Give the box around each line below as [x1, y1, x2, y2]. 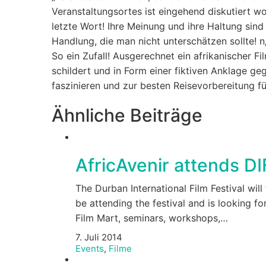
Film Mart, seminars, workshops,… [75, 212, 228, 224]
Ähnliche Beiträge [52, 104, 202, 126]
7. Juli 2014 [75, 231, 122, 243]
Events [75, 242, 104, 254]
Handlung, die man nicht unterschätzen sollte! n [52, 35, 265, 47]
